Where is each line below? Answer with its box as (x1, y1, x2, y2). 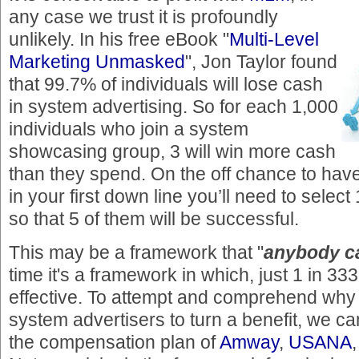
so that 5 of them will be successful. (9, 208, 299, 230)
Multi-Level (229, 29, 319, 50)
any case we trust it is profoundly (9, 6, 278, 28)
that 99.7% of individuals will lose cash (9, 74, 323, 95)
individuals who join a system (9, 119, 248, 140)
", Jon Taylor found (185, 51, 337, 73)
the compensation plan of (9, 331, 220, 353)
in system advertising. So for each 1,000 (9, 96, 338, 118)
